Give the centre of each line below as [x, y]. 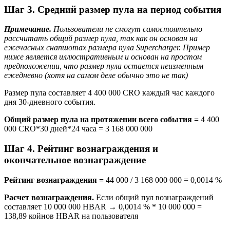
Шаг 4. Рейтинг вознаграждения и [81, 149]
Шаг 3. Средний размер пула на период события [113, 9]
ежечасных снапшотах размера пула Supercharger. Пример [107, 48]
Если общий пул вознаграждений [154, 197]
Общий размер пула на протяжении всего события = [101, 120]
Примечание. [28, 29]
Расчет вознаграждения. [49, 197]
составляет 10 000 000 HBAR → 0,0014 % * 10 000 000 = [103, 206]
